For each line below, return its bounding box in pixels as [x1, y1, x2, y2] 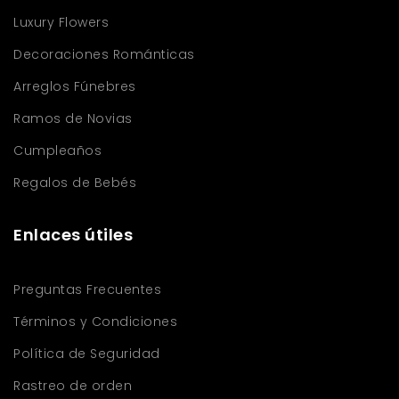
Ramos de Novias [13, 109, 133, 127]
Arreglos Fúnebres [13, 77, 136, 95]
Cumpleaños [13, 141, 102, 159]
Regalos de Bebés [13, 173, 136, 191]
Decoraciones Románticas [13, 45, 195, 63]
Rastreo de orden [13, 376, 132, 395]
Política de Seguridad [13, 344, 160, 362]
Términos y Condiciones [13, 312, 177, 330]
